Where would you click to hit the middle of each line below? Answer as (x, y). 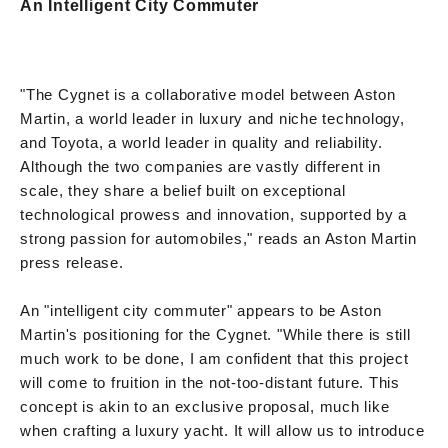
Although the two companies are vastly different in (200, 166)
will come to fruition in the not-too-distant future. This (210, 382)
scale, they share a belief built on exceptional (183, 190)
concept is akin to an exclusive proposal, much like (205, 406)
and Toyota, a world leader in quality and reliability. (201, 142)
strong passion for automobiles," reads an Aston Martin (218, 238)
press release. (72, 262)
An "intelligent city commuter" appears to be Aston (201, 310)
